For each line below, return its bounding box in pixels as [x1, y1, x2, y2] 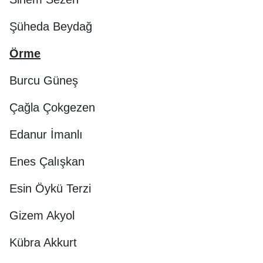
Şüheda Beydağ [9, 19, 92, 33]
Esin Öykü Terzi [9, 181, 91, 195]
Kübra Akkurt [9, 235, 77, 249]
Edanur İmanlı [9, 127, 83, 141]
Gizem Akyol [9, 208, 75, 222]
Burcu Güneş [9, 73, 78, 87]
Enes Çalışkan [9, 154, 85, 168]
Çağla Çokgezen [9, 100, 95, 114]
